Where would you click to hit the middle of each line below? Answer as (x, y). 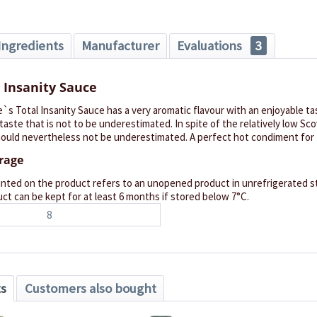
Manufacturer (120, 45)
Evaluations (211, 45)
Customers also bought (90, 288)
